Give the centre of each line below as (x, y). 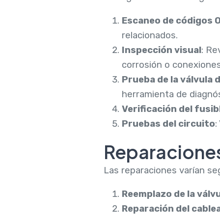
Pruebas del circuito (168, 124)
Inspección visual (161, 50)
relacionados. (150, 36)
